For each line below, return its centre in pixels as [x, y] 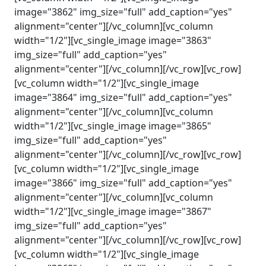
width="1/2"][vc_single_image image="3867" [113, 211]
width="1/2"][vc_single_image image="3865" [113, 126]
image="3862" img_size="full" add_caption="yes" [123, 12]
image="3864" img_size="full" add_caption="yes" [123, 97]
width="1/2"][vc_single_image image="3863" [113, 40]
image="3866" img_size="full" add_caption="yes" [123, 183]
